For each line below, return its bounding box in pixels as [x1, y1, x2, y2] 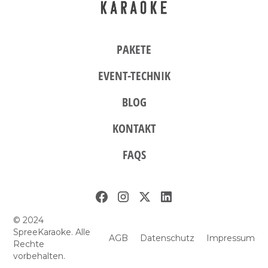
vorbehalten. [13, 251, 66, 262]
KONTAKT [112, 120, 156, 137]
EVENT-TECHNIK [98, 68, 170, 84]
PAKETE [117, 41, 151, 58]
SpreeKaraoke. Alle [13, 227, 91, 238]
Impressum [206, 233, 255, 244]
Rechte [13, 239, 45, 250]
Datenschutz [139, 233, 194, 244]
